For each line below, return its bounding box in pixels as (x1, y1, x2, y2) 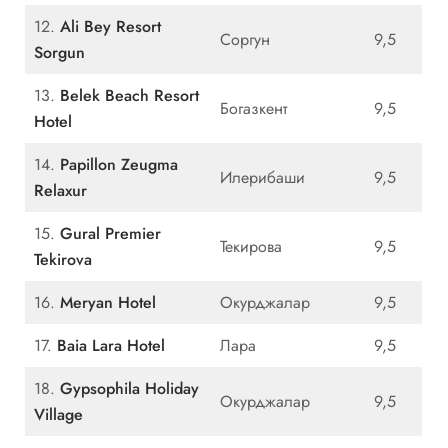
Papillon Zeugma (60, 153, 178, 177)
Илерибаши (220, 166, 305, 190)
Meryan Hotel (60, 291, 156, 315)
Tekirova (34, 248, 97, 272)
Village (34, 403, 83, 427)
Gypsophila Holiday (60, 377, 199, 401)
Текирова (220, 235, 282, 259)
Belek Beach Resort (60, 84, 199, 108)
